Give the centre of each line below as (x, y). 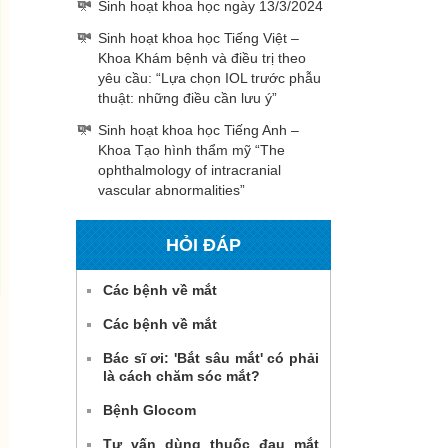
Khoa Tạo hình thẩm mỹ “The (191, 149)
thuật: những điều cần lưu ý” (187, 97)
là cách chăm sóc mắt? (181, 375)
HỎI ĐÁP (203, 244)
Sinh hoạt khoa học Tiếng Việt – (198, 37)
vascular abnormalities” (171, 189)
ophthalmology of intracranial (189, 169)
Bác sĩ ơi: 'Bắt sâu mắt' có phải (211, 357)
